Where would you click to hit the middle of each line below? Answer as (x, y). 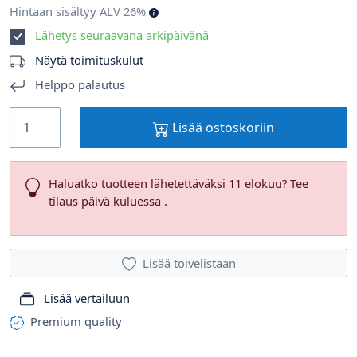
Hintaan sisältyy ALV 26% (79, 12)
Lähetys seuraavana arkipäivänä (122, 35)
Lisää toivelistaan (189, 263)
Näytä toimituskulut (89, 60)
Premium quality (75, 322)
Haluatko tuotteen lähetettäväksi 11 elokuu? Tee (178, 184)
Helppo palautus (78, 85)
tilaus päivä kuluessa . (108, 201)
